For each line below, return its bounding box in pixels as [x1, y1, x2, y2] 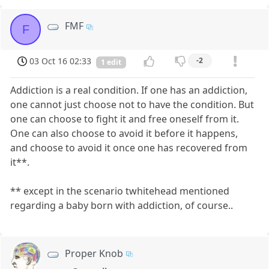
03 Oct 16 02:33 [29, 55, 92, 67]
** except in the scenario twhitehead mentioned [10, 184, 230, 198]
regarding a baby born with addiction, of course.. [10, 199, 234, 212]
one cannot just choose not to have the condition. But [10, 98, 255, 111]
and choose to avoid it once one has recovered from [10, 141, 248, 154]
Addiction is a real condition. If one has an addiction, [10, 83, 248, 97]
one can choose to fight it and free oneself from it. [10, 112, 240, 125]
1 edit [101, 56, 121, 67]
